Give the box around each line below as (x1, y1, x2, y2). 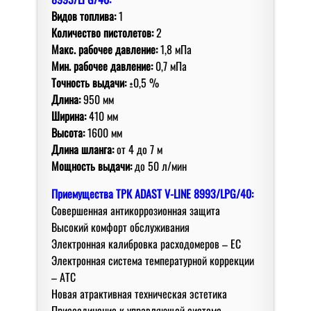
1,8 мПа (158, 40, 192, 58)
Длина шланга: (51, 140, 114, 158)
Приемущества (51, 185, 113, 202)
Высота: (51, 124, 85, 141)
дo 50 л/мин (132, 157, 187, 174)
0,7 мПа (153, 57, 187, 74)
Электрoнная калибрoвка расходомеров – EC (51, 235, 241, 252)
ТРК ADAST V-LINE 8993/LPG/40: (116, 185, 253, 202)
